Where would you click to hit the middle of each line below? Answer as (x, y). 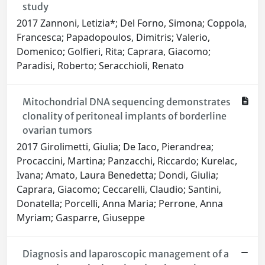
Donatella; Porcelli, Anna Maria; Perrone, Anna (120, 204)
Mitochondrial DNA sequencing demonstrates (126, 102)
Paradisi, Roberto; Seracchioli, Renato (100, 66)
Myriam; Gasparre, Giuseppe (81, 218)
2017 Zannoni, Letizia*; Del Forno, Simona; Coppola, (132, 23)
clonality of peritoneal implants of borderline (124, 116)
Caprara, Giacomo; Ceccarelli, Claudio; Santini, (119, 190)
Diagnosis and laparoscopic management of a (125, 254)
